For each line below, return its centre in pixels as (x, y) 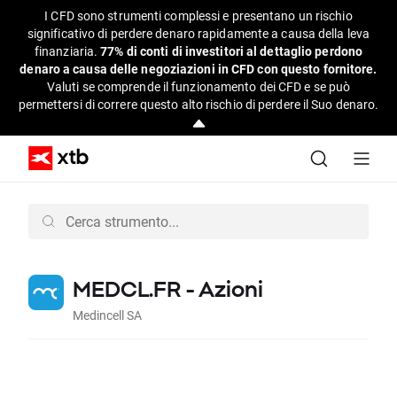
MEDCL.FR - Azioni (168, 288)
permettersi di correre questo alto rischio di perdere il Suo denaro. (198, 104)
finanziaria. (67, 51)
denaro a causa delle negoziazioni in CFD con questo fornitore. (198, 69)
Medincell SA (107, 315)
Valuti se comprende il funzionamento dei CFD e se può (198, 86)
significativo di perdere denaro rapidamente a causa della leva (198, 33)
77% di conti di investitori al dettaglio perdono (232, 51)
